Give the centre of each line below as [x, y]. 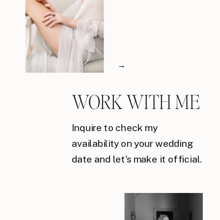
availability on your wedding [132, 144]
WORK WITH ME [136, 102]
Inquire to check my [114, 128]
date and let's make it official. [137, 159]
